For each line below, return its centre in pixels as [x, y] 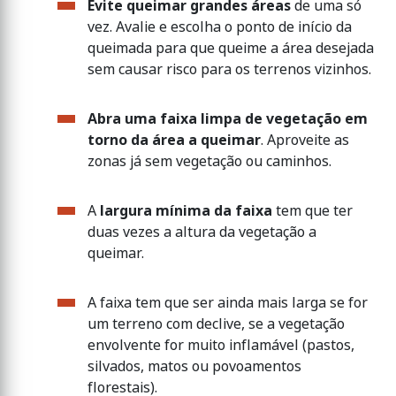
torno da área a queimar [174, 140]
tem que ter [312, 210]
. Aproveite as [305, 140]
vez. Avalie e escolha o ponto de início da [220, 27]
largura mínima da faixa [186, 210]
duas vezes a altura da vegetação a [202, 232]
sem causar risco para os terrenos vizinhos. [229, 69]
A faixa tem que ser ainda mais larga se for [228, 302]
